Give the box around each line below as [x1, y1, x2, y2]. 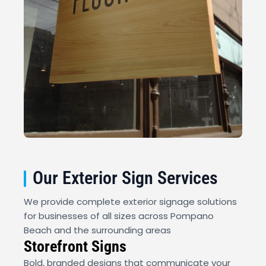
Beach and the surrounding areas [24, 223, 171, 236]
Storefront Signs [24, 237, 126, 255]
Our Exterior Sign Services [33, 167, 218, 188]
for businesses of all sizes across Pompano [24, 209, 214, 222]
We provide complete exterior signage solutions [24, 195, 237, 208]
